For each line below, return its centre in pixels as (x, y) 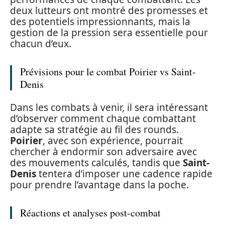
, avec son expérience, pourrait (113, 140)
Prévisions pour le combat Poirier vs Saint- (108, 72)
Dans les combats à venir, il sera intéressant (109, 107)
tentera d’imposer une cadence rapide (124, 174)
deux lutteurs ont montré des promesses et (109, 11)
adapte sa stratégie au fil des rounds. (94, 129)
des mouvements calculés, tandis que (96, 162)
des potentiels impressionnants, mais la (100, 22)
